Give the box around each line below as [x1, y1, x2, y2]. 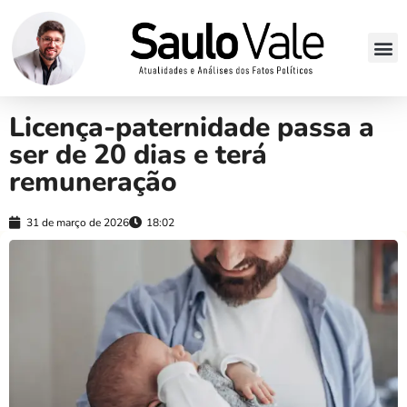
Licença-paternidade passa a [9, 108, 374, 146]
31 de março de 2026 [26, 214, 129, 230]
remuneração [9, 163, 177, 201]
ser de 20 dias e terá [9, 135, 267, 174]
